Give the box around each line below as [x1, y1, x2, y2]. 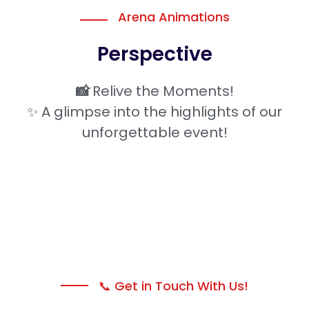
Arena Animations [117, 8, 230, 26]
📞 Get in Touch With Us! [99, 277, 248, 295]
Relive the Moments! [92, 81, 234, 101]
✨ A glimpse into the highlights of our [27, 102, 282, 121]
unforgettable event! [81, 123, 228, 142]
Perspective [97, 41, 212, 68]
